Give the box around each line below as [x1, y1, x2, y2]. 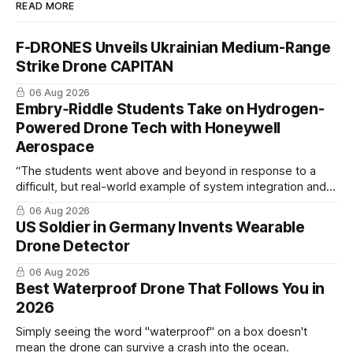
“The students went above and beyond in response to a [16, 163, 316, 178]
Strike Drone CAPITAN [16, 57, 173, 76]
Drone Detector [16, 236, 130, 255]
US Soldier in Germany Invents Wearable [16, 217, 305, 236]
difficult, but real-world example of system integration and [16, 179, 326, 194]
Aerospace [16, 137, 95, 156]
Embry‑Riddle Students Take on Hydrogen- [16, 99, 325, 118]
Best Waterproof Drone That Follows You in [16, 279, 325, 298]
